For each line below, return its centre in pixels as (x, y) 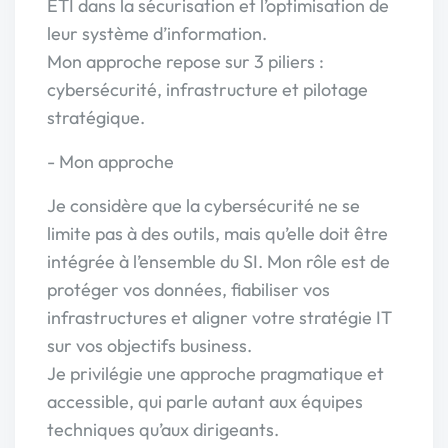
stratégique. (96, 117)
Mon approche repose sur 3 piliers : (185, 61)
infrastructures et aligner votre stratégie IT (219, 317)
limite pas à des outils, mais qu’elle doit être (217, 233)
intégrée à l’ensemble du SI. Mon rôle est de (218, 261)
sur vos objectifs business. (149, 345)
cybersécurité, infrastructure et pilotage (207, 89)
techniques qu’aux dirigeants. (163, 429)
